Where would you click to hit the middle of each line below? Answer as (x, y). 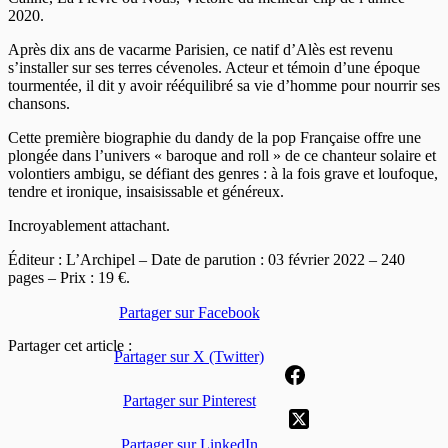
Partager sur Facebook (189, 312)
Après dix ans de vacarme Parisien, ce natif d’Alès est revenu (200, 49)
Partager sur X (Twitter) (189, 356)
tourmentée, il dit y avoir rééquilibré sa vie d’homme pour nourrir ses (224, 85)
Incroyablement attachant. (89, 225)
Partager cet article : (70, 345)
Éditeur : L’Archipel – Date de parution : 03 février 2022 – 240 (206, 259)
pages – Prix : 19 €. (69, 277)
